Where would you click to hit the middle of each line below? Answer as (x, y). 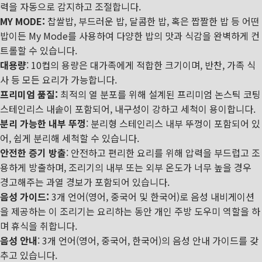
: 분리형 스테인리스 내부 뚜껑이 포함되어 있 (173, 123)
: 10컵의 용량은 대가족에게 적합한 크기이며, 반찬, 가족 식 (141, 65)
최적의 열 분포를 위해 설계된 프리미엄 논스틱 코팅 (161, 94)
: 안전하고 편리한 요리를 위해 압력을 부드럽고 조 (163, 153)
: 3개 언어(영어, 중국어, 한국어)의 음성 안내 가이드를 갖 (148, 240)
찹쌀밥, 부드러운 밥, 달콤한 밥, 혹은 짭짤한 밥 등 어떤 (152, 21)
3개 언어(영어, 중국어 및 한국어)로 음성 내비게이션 (152, 196)
